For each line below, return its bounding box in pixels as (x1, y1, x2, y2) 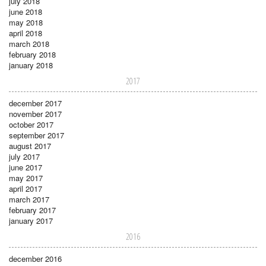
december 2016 (9, 252, 62, 264)
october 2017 (9, 118, 53, 130)
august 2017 (9, 140, 51, 151)
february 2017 (9, 204, 56, 216)
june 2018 (9, 5, 42, 17)
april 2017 (9, 182, 42, 194)
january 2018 (9, 59, 53, 71)
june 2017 (9, 161, 42, 173)
